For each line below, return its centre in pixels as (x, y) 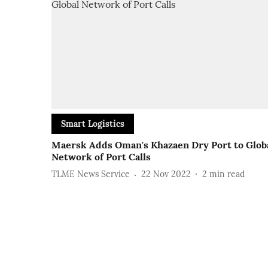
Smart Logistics (93, 124)
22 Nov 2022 (166, 174)
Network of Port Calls (101, 156)
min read (227, 174)
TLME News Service (91, 174)
